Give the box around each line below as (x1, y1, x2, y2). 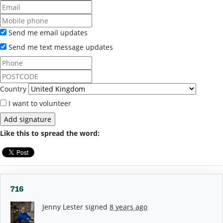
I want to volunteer (6, 98, 71, 108)
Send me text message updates (6, 42, 113, 52)
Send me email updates (6, 27, 88, 37)
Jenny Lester (42, 202, 83, 212)
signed (83, 202, 110, 212)
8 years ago (110, 202, 147, 212)
